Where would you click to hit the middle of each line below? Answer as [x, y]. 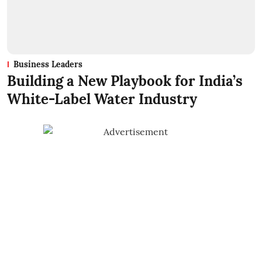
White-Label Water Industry [102, 99]
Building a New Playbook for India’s [125, 81]
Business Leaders [48, 64]
